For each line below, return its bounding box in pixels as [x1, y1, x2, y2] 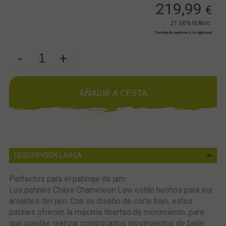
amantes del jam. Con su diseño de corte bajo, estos [9, 196, 193, 206]
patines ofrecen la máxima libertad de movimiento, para [9, 207, 204, 217]
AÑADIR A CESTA [79, 87, 147, 98]
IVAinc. [192, 19, 212, 27]
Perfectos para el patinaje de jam [9, 174, 125, 184]
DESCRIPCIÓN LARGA [14, 151, 82, 159]
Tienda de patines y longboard [155, 30, 212, 35]
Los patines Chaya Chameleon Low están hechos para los [9, 185, 212, 195]
